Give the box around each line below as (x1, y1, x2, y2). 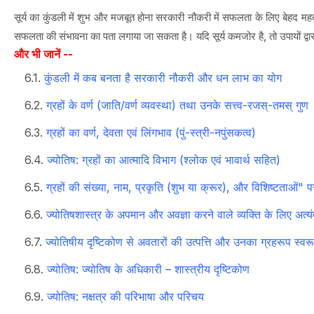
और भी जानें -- (14, 46, 73, 61)
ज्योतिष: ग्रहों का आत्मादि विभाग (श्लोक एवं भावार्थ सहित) (47, 152, 280, 167)
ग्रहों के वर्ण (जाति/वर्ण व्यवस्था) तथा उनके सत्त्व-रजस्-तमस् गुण (46, 97, 308, 112)
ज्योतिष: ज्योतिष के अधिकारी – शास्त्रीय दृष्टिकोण (47, 261, 250, 276)
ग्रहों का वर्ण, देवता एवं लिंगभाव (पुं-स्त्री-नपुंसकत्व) (46, 125, 256, 139)
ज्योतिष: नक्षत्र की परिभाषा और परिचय (47, 289, 204, 303)
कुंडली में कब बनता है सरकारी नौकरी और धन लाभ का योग (44, 70, 282, 85)
